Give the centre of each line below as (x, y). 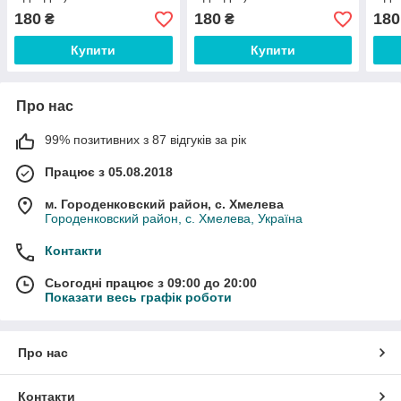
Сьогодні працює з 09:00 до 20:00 (151, 283)
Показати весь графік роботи (138, 298)
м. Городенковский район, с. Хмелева (164, 205)
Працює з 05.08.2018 (109, 172)
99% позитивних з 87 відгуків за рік (145, 140)
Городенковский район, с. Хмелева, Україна (174, 219)
